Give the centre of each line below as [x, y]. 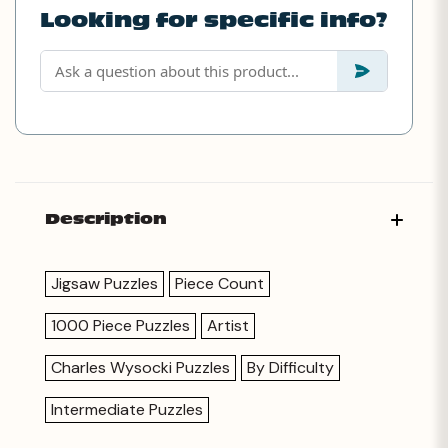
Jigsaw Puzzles [104, 283]
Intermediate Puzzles [127, 409]
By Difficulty [290, 367]
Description [106, 218]
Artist [228, 325]
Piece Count [219, 283]
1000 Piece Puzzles [120, 325]
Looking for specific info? [213, 20]
